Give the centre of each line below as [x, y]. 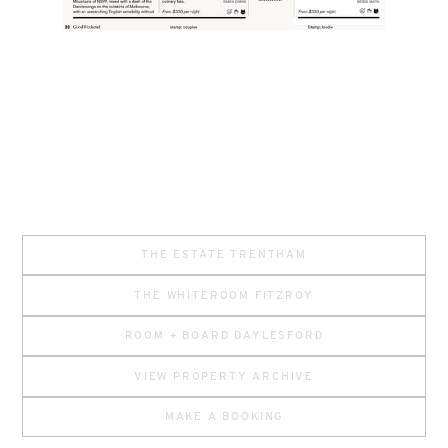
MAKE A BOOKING [224, 417]
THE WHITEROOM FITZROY [224, 295]
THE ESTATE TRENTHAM [224, 255]
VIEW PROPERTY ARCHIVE [224, 376]
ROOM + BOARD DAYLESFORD [224, 336]
